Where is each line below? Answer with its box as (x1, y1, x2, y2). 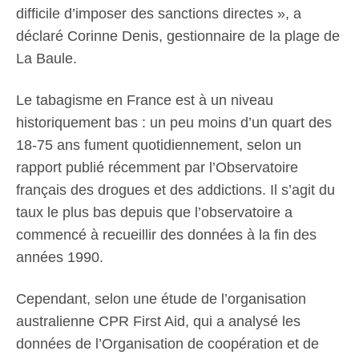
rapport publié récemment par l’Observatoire (16, 159, 298, 176)
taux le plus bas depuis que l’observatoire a (16, 204, 292, 221)
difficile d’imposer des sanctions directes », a (16, 6, 301, 22)
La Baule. (16, 50, 77, 67)
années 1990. (16, 249, 103, 266)
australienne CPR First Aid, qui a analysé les (16, 313, 301, 330)
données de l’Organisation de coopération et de (16, 336, 319, 353)
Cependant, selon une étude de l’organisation (16, 291, 306, 308)
